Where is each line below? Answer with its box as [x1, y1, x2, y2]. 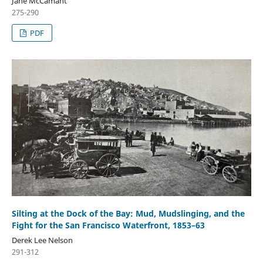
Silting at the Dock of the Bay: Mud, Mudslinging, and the [11, 208, 245, 220]
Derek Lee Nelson [11, 235, 73, 246]
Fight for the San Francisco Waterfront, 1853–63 [11, 220, 205, 231]
